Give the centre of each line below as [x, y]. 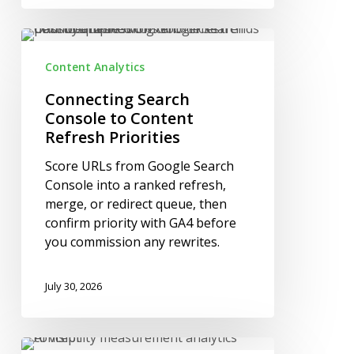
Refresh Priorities [112, 137]
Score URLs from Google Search [139, 166]
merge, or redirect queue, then [136, 203]
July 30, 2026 [73, 286]
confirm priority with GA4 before [140, 222]
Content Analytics [94, 66]
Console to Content [119, 118]
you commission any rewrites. [132, 241]
